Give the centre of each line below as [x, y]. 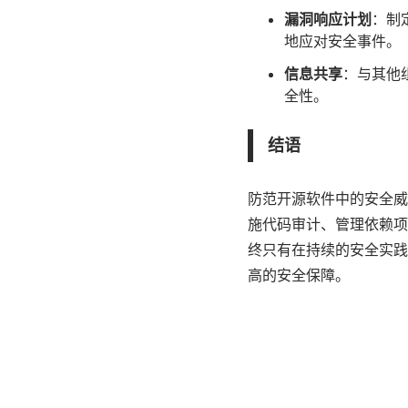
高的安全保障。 [299, 275]
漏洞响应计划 [328, 19]
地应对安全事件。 [342, 41]
